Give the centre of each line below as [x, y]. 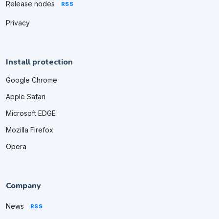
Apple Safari [26, 96]
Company [23, 186]
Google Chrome [32, 80]
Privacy [18, 22]
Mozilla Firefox [30, 130]
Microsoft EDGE [31, 113]
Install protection [39, 62]
